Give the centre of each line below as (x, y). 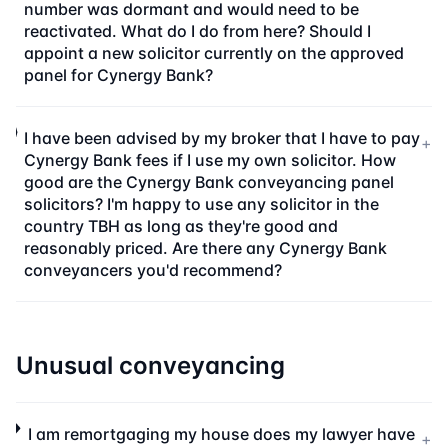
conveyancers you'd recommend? (153, 270)
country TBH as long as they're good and (181, 226)
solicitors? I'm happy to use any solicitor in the (202, 204)
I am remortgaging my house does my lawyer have (221, 434)
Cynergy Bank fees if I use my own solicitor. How (210, 160)
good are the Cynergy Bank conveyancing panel (209, 182)
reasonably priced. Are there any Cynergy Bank (206, 248)
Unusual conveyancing (150, 365)
